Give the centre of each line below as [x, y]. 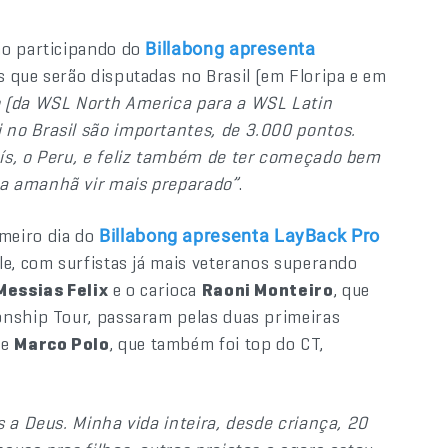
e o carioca [155, 289]
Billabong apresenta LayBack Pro [239, 235]
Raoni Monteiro [267, 289]
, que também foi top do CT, [216, 343]
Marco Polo [62, 343]
